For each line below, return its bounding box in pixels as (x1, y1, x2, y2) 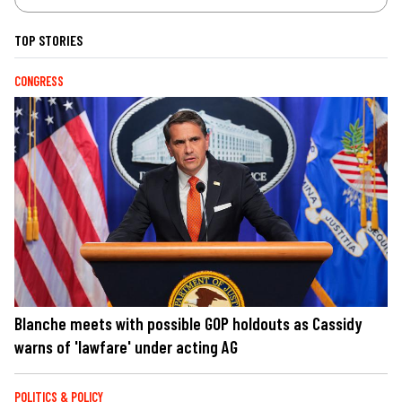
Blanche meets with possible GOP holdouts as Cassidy (14, 313, 363, 335)
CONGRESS (14, 74, 64, 90)
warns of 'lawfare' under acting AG (14, 336, 238, 358)
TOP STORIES (14, 31, 83, 49)
